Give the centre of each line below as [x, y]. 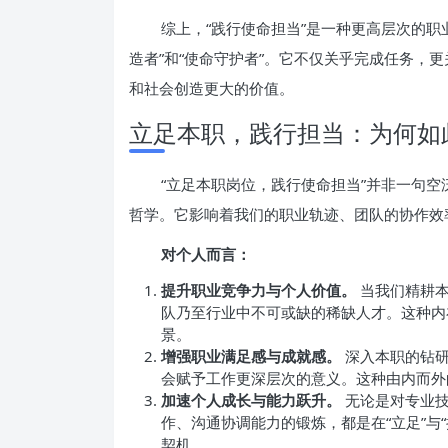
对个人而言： [206, 254]
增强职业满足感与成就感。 [251, 356]
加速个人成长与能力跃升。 [251, 400]
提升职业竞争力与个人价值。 [258, 290]
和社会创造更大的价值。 [211, 88]
